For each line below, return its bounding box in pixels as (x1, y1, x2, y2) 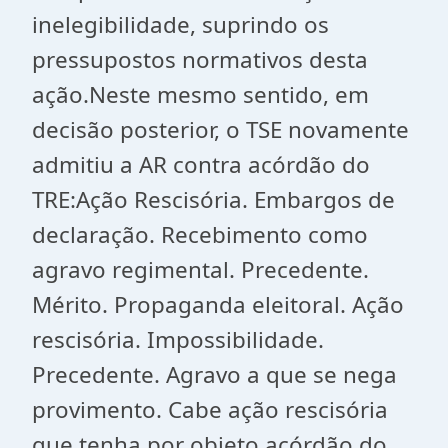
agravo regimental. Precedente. (32, 254, 369, 285)
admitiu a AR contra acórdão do (32, 149, 370, 180)
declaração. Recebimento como (32, 219, 368, 250)
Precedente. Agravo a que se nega (32, 359, 397, 390)
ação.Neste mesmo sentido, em (32, 79, 369, 110)
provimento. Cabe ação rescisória (32, 394, 388, 425)
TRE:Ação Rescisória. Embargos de (32, 184, 395, 215)
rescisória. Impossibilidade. (32, 324, 324, 355)
